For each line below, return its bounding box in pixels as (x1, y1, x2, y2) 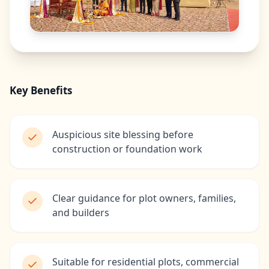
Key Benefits (10, 83, 72, 98)
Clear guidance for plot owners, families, (52, 192, 236, 205)
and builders (52, 206, 109, 220)
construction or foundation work (52, 142, 202, 156)
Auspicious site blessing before (52, 128, 193, 142)
